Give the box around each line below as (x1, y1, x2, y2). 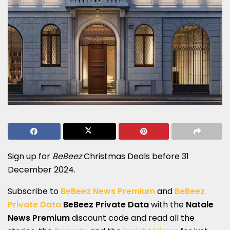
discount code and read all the (70, 212, 195, 224)
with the (149, 198, 186, 210)
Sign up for (8, 150, 52, 162)
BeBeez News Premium (61, 185, 155, 197)
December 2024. (8, 163, 75, 176)
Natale (186, 198, 214, 210)
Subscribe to (8, 185, 61, 197)
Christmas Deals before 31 (82, 150, 189, 162)
